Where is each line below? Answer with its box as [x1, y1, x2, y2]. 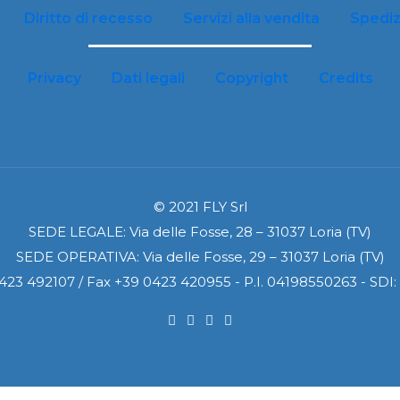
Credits [318, 70, 373, 87]
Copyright [214, 70, 288, 87]
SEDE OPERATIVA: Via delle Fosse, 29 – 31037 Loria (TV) [15, 248, 385, 265]
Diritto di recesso [23, 10, 153, 27]
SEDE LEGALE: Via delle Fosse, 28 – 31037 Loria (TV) [29, 223, 371, 240]
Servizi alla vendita [182, 10, 320, 27]
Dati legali [111, 70, 185, 87]
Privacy [27, 70, 81, 87]
